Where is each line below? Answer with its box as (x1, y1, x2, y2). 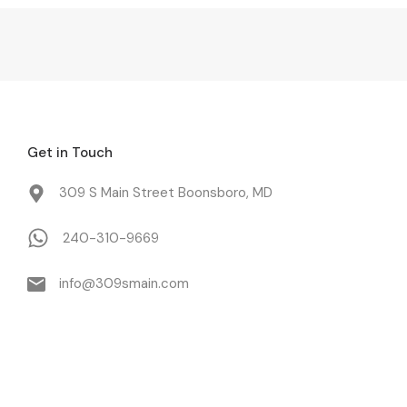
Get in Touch (27, 144, 114, 162)
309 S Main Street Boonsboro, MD (59, 184, 273, 202)
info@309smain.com (59, 274, 190, 293)
